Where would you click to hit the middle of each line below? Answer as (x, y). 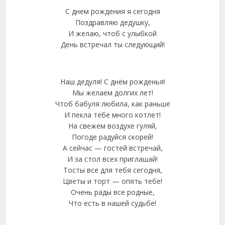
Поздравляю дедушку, (113, 22)
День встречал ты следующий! (113, 44)
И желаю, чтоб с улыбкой (113, 33)
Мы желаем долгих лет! (113, 93)
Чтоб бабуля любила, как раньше (113, 104)
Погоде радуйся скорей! (113, 137)
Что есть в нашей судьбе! (113, 203)
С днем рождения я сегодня (113, 11)
